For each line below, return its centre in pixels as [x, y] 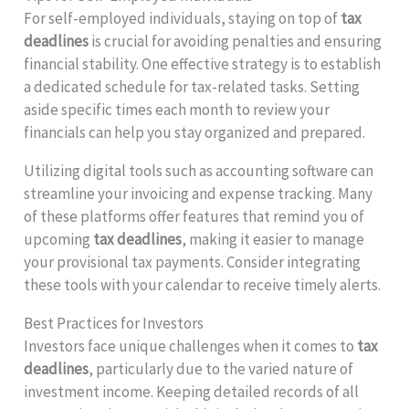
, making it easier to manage [273, 239]
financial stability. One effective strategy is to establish [203, 63]
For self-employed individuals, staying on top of [183, 18]
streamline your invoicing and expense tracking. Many [199, 193]
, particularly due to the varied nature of [221, 368]
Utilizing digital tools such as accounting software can [199, 170]
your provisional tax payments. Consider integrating [193, 262]
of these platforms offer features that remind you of [194, 216]
